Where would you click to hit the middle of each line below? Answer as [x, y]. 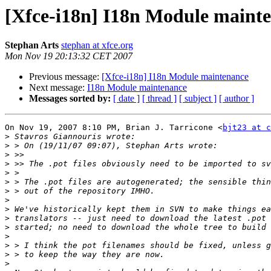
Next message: [58, 88]
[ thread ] [159, 99]
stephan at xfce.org [97, 45]
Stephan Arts [32, 45]
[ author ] [237, 99]
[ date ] [126, 99]
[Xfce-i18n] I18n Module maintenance [175, 77]
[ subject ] [198, 99]
